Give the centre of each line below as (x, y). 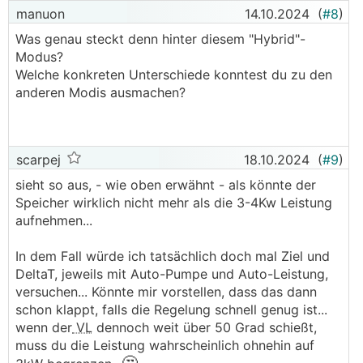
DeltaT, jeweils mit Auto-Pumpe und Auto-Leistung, (172, 274)
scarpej (36, 160)
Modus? (39, 57)
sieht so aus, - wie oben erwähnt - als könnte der (166, 185)
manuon (38, 14)
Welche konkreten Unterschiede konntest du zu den (174, 75)
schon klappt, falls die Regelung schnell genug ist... (171, 310)
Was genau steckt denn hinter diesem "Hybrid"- (160, 39)
